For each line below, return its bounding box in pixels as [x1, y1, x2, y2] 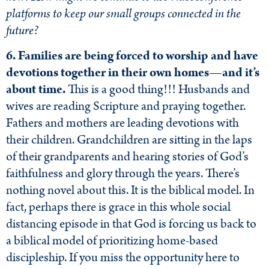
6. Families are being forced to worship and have [6, 47, 258, 65]
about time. [6, 80, 68, 99]
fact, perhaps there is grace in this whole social [6, 198, 231, 217]
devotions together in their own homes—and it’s [6, 64, 259, 82]
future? [6, 21, 38, 40]
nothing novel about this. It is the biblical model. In [6, 181, 255, 200]
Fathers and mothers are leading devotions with [6, 114, 239, 133]
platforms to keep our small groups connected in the [6, 4, 241, 23]
